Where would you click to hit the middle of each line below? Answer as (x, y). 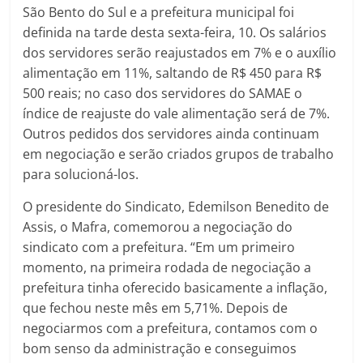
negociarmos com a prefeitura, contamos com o (171, 328)
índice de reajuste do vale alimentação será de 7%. (177, 113)
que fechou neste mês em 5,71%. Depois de (156, 308)
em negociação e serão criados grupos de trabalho (179, 154)
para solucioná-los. (81, 174)
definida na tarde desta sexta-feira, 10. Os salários (175, 32)
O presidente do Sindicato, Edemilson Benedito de (176, 207)
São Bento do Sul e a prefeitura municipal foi (159, 12)
